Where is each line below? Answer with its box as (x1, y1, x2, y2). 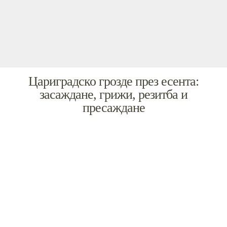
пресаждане (82, 100, 145, 115)
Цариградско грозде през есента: (28, 74, 199, 89)
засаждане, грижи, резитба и (40, 87, 187, 102)
